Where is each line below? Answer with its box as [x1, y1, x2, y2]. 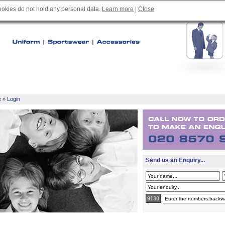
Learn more [102, 6, 134, 13]
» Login [1, 96, 20, 102]
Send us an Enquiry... [146, 157, 205, 164]
